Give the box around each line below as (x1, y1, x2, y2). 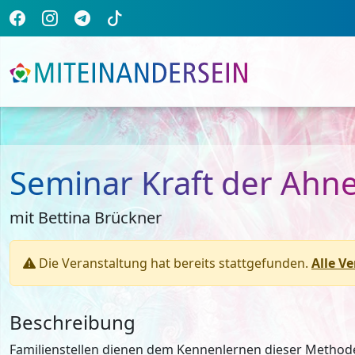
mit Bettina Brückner (10, 207, 162, 228)
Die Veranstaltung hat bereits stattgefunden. (39, 254, 311, 272)
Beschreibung (10, 309, 136, 335)
